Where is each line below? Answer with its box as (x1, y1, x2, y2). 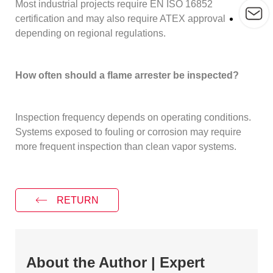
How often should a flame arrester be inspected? (15, 69, 239, 80)
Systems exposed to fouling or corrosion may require (15, 127, 242, 138)
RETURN (57, 194, 99, 205)
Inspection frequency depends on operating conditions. (15, 112, 252, 123)
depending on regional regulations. (15, 27, 166, 38)
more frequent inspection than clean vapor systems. (15, 141, 237, 152)
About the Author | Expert (26, 254, 205, 271)
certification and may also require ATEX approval (15, 13, 226, 24)
